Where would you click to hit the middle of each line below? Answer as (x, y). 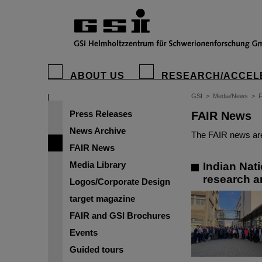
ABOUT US (97, 76)
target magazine (102, 199)
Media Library (98, 165)
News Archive (98, 131)
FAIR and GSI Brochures (120, 216)
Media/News (230, 96)
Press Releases (101, 114)
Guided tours (96, 249)
